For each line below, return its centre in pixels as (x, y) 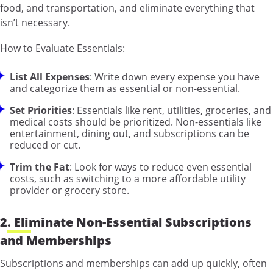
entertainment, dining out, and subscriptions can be (129, 134)
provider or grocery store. (69, 190)
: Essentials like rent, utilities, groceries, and (172, 111)
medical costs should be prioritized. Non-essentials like (136, 122)
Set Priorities (41, 111)
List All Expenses (50, 77)
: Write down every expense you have (175, 77)
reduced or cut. (45, 145)
